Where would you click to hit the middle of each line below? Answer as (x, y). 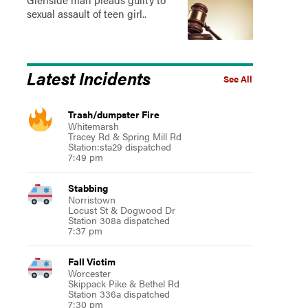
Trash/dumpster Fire (113, 114)
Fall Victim (91, 262)
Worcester (89, 273)
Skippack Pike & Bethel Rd (123, 284)
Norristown (91, 200)
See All (238, 79)
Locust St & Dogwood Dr (121, 210)
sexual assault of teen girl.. (86, 14)
